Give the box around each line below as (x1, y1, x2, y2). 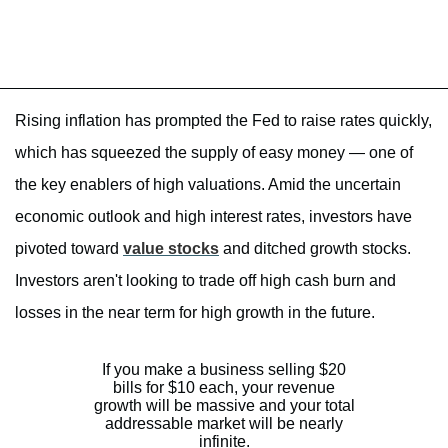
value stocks (123, 240, 219, 258)
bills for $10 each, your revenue (113, 379, 335, 397)
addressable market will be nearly (105, 415, 343, 433)
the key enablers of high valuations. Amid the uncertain (15, 176, 401, 194)
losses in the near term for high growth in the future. (15, 304, 375, 322)
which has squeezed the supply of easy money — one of (15, 144, 413, 162)
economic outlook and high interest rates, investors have (15, 208, 412, 226)
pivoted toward (15, 240, 123, 258)
